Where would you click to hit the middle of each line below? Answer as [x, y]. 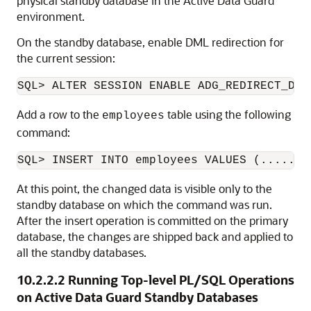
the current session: [66, 58]
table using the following [228, 114]
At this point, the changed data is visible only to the [144, 188]
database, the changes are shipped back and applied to [155, 236]
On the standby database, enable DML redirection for [150, 42]
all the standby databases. [82, 252]
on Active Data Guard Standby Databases [137, 297]
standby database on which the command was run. [144, 204]
